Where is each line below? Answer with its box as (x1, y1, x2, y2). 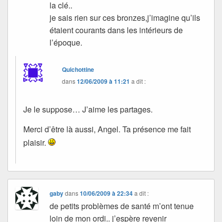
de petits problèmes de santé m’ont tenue (50, 200, 194, 212)
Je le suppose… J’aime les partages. (23, 103, 153, 115)
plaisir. (23, 137, 48, 149)
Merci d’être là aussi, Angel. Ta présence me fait (23, 123, 191, 135)
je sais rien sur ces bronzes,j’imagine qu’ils (50, 11, 201, 23)
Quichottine (62, 64, 95, 74)
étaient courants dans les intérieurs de (50, 24, 183, 36)
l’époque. (50, 36, 83, 48)
